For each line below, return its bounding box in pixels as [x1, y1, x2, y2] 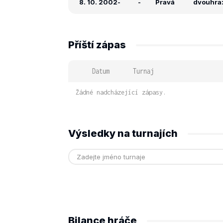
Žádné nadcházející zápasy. [76, 89, 166, 96]
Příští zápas [68, 39, 126, 51]
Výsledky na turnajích [68, 127, 178, 139]
